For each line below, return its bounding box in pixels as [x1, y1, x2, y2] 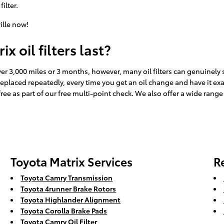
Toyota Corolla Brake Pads [20, 205, 107, 216]
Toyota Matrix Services [10, 153, 133, 170]
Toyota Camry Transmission [20, 172, 113, 183]
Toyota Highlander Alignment [20, 194, 121, 205]
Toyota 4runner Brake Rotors [20, 183, 116, 194]
